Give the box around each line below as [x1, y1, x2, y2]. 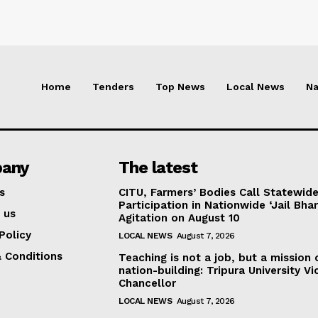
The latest [119, 158, 198, 178]
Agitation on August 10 [119, 212, 241, 225]
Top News [155, 81, 205, 93]
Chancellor [119, 277, 177, 290]
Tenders [92, 81, 134, 93]
